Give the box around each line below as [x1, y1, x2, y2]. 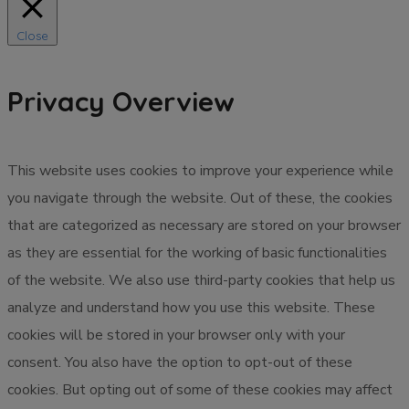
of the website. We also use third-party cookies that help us [7, 269, 395, 290]
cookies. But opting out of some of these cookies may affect [7, 379, 393, 400]
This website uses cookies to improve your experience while [7, 160, 393, 181]
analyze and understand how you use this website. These [7, 297, 375, 318]
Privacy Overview [7, 83, 235, 119]
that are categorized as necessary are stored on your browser [7, 215, 401, 236]
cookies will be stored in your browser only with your [7, 324, 345, 345]
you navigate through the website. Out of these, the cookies [7, 187, 393, 208]
